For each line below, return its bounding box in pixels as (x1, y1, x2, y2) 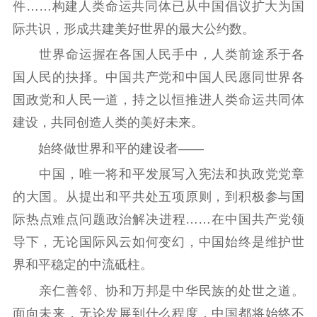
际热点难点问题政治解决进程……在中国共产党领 (12, 212, 305, 227)
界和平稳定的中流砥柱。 (12, 258, 153, 272)
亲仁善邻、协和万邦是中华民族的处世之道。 (12, 283, 305, 298)
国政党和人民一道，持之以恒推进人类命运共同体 (12, 93, 305, 108)
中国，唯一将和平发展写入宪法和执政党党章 (12, 167, 305, 182)
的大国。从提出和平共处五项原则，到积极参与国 (12, 190, 305, 204)
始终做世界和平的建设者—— (12, 141, 204, 156)
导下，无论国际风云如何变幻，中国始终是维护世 (12, 235, 305, 250)
